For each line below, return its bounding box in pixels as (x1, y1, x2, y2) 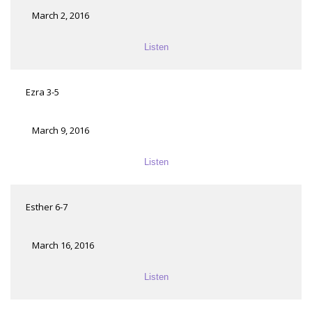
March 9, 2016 (32, 124, 89, 137)
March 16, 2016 (32, 239, 94, 252)
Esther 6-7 (26, 201, 68, 214)
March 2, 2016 (32, 9, 89, 22)
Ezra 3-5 (26, 86, 59, 99)
